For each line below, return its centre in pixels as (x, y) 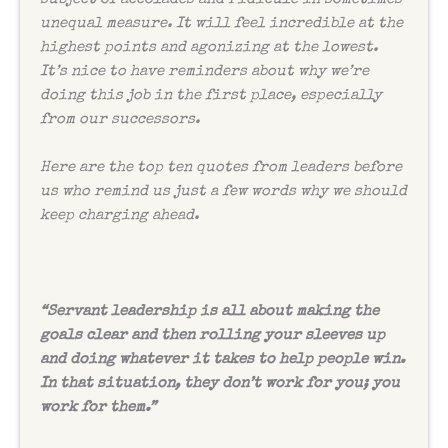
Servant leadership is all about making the (213, 311)
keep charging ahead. (119, 215)
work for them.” (98, 407)
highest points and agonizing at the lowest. (209, 47)
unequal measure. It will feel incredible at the (221, 23)
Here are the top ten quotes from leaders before (221, 167)
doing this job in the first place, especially (211, 95)
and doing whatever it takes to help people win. (222, 359)
